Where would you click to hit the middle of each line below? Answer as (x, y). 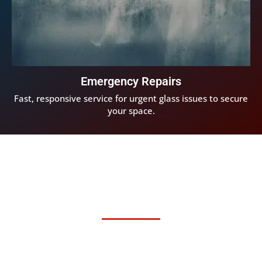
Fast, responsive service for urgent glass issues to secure (131, 99)
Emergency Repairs (131, 82)
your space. (131, 111)
